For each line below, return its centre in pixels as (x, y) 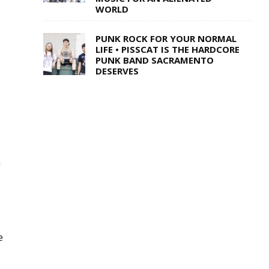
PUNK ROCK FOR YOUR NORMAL (166, 39)
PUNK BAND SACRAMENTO (154, 60)
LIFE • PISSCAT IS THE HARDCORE (167, 50)
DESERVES (117, 71)
